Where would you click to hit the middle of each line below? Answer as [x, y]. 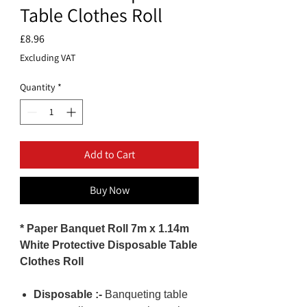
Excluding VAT [48, 58]
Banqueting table [145, 295]
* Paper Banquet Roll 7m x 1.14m [105, 229]
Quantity [37, 87]
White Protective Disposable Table [109, 245]
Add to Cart [109, 155]
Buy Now [109, 191]
